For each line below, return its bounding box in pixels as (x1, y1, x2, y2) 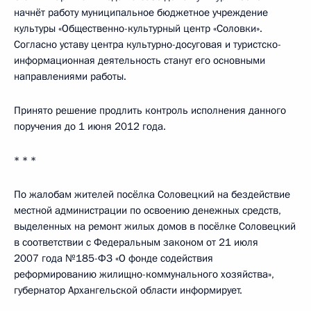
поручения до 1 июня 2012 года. (14, 119, 166, 133)
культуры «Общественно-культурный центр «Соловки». (14, 22, 262, 35)
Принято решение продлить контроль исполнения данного (14, 103, 286, 117)
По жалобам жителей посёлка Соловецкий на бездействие (14, 187, 290, 201)
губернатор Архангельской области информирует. (14, 283, 242, 297)
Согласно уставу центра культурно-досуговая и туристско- (14, 37, 281, 51)
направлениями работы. (14, 69, 126, 83)
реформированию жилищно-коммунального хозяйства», (14, 267, 274, 281)
